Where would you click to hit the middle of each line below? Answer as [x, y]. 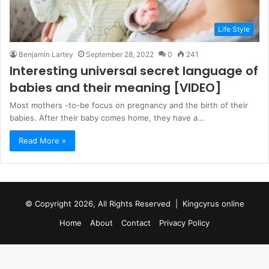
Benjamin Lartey [46, 54]
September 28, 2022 [120, 54]
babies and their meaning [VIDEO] [116, 87]
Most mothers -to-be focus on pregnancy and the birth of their [129, 105]
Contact [136, 222]
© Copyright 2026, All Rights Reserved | [104, 203]
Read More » [42, 140]
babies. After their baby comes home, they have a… [107, 117]
